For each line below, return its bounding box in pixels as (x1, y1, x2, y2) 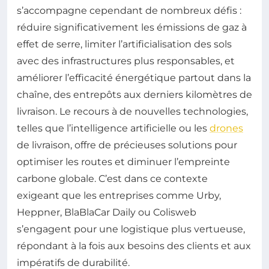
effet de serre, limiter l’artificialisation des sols (17, 38, 232, 50)
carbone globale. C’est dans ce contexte (17, 173, 208, 184)
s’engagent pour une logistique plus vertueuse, (17, 223, 245, 235)
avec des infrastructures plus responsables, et (17, 55, 235, 67)
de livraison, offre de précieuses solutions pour (17, 139, 237, 151)
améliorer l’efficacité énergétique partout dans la (17, 72, 251, 83)
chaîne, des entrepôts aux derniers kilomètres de (17, 89, 252, 100)
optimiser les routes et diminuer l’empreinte (17, 156, 230, 168)
